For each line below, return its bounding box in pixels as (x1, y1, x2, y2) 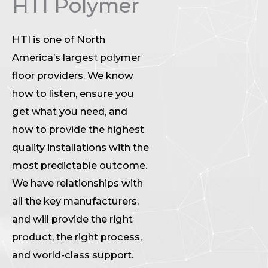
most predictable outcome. (12, 159, 147, 171)
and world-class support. (12, 248, 133, 261)
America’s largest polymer (12, 51, 141, 63)
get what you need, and (12, 105, 127, 117)
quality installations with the (12, 141, 149, 153)
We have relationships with (12, 176, 143, 189)
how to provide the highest (12, 123, 144, 135)
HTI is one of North (12, 33, 105, 45)
